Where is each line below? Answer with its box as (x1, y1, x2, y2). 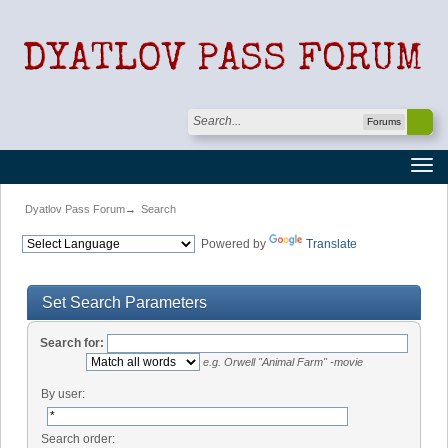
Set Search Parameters (42, 294, 208, 312)
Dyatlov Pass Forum (24, 203, 125, 216)
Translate (306, 237, 357, 252)
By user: (40, 387, 85, 402)
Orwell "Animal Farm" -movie (220, 356, 363, 369)
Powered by (195, 237, 269, 252)
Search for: (40, 336, 104, 351)
